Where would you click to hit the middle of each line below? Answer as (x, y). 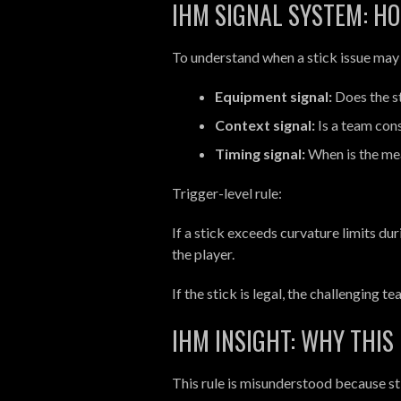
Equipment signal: (273, 96)
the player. (203, 253)
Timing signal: (260, 153)
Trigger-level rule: (227, 192)
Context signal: (265, 124)
